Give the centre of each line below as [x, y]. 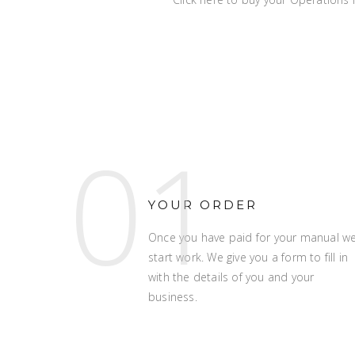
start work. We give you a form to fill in [248, 257]
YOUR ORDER [203, 205]
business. [173, 297]
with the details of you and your [231, 277]
